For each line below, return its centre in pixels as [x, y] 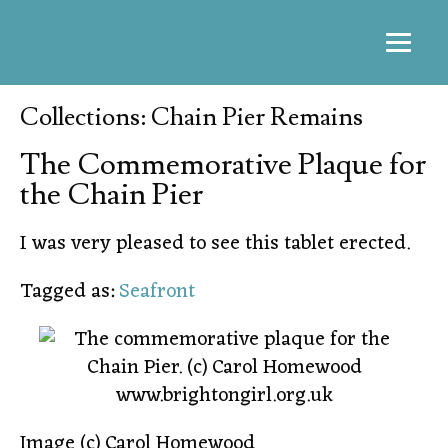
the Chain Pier [111, 194]
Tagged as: [69, 292]
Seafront [157, 292]
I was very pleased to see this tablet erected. [215, 244]
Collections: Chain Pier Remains [191, 117]
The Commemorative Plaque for [223, 164]
